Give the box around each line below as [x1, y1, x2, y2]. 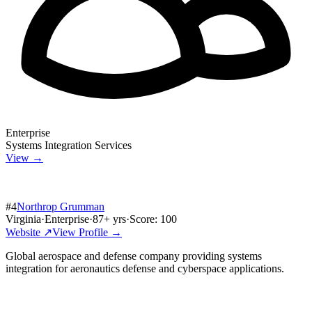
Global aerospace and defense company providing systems [6, 249, 262, 262]
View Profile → [52, 226, 122, 238]
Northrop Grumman [17, 200, 104, 212]
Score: [130, 212, 160, 225]
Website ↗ [6, 226, 52, 238]
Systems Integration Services [6, 139, 132, 151]
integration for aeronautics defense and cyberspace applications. [6, 262, 284, 274]
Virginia [6, 212, 41, 225]
